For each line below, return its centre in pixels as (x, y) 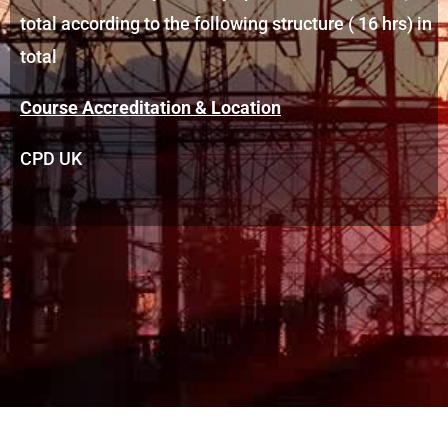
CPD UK (51, 159)
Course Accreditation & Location (150, 108)
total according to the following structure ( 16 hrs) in (226, 24)
